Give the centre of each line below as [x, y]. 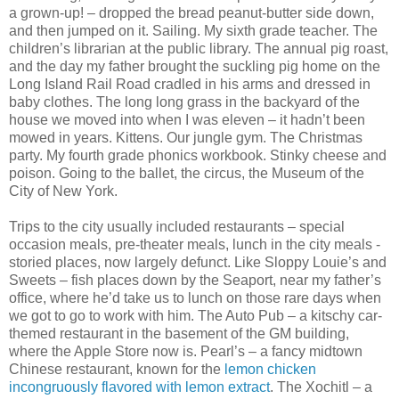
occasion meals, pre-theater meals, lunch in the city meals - [195, 245]
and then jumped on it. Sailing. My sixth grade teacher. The [193, 31]
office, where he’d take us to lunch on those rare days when [195, 298]
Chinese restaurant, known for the [117, 370]
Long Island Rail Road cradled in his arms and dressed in [190, 85]
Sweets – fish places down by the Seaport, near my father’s [195, 281]
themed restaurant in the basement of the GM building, [179, 334]
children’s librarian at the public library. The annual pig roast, [199, 49]
